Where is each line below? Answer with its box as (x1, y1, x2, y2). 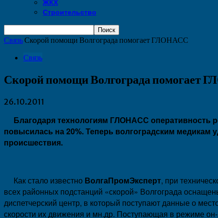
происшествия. (4, 136, 63, 148)
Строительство (43, 8, 96, 16)
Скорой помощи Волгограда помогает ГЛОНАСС (24, 35, 188, 45)
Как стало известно (4, 174, 85, 186)
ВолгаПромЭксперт (85, 174, 161, 186)
